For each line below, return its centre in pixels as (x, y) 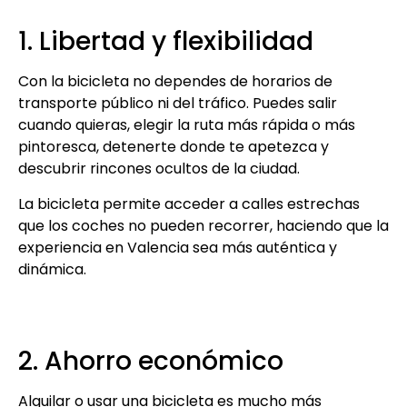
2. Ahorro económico (151, 361)
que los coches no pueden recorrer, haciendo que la (203, 225)
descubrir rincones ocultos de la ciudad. (159, 169)
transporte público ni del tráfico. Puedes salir (178, 104)
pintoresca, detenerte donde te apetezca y (174, 147)
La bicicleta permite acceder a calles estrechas (189, 203)
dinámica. (52, 269)
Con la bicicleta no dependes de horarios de (175, 82)
